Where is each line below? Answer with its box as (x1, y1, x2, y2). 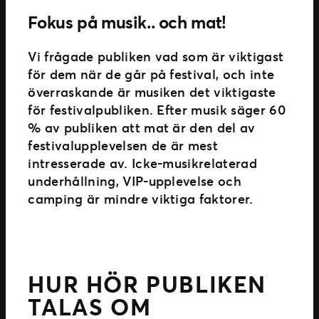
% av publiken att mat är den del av (28, 118, 256, 136)
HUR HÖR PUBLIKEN (28, 268, 266, 299)
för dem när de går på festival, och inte (28, 65, 275, 83)
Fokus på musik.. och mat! (28, 10, 226, 33)
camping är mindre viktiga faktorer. (28, 189, 253, 207)
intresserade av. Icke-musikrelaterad (28, 154, 258, 172)
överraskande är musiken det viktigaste (28, 83, 276, 100)
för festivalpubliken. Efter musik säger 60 (28, 100, 286, 118)
